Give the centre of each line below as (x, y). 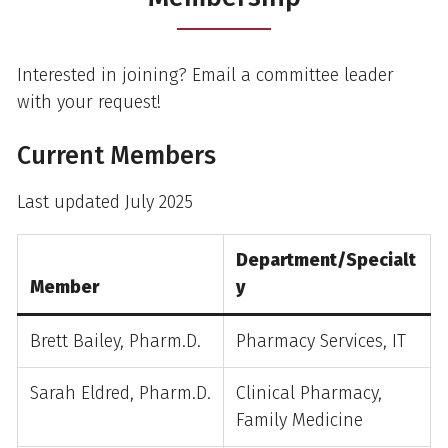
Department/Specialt (326, 259)
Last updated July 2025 (105, 201)
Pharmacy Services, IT (321, 340)
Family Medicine (299, 419)
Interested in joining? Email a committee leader (205, 74)
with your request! (89, 101)
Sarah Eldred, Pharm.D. (120, 392)
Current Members (116, 155)
